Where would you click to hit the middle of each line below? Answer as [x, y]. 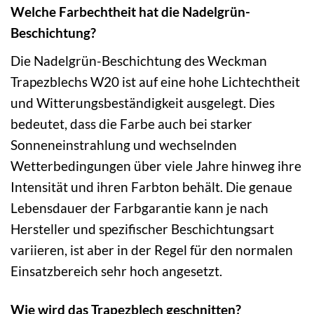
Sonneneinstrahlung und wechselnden [124, 144]
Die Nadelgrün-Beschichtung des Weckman [139, 60]
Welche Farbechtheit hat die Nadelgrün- [130, 12]
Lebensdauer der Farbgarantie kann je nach [139, 207]
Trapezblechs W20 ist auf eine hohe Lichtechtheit [155, 81]
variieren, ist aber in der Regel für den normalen [152, 250]
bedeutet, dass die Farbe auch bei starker [131, 123]
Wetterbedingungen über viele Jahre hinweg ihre [156, 165]
